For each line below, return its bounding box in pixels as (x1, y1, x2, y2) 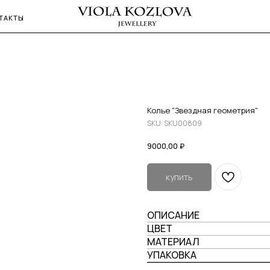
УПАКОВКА (147, 248, 196, 262)
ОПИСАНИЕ (147, 209, 199, 222)
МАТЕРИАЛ (147, 235, 199, 249)
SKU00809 (164, 118, 202, 128)
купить (166, 171, 193, 183)
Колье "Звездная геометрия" (147, 105, 258, 116)
